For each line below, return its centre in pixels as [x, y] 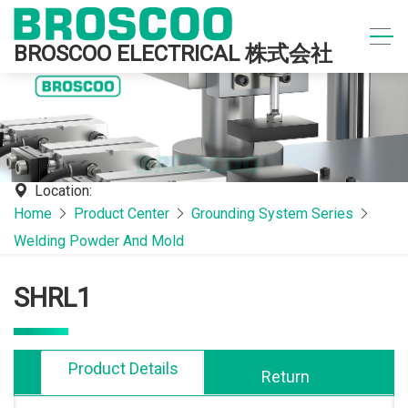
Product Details [123, 368]
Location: [63, 191]
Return [285, 377]
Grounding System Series [272, 213]
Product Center [122, 213]
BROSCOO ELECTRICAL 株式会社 [173, 53]
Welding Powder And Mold [99, 240]
